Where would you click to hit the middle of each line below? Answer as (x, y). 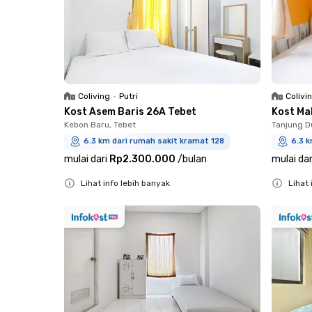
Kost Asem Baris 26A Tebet (130, 112)
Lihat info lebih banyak (125, 184)
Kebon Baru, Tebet (100, 125)
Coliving (94, 96)
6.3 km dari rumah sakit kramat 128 (154, 141)
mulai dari (86, 159)
